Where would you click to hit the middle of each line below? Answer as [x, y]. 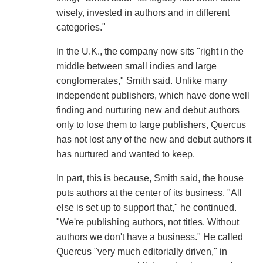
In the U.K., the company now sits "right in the [150, 51]
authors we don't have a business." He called [149, 237]
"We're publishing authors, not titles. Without [147, 222]
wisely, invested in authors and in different [143, 12]
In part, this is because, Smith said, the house [150, 178]
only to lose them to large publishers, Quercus [151, 124]
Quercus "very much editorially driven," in [141, 251]
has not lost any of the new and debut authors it [154, 139]
